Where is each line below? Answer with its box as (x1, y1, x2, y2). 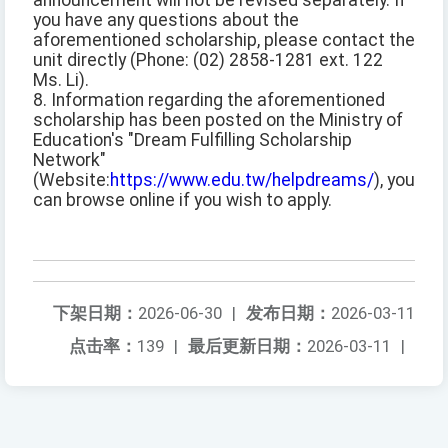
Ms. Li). (33, 70, 89, 91)
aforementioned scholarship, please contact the (33, 30, 415, 51)
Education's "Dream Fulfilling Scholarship (33, 130, 352, 151)
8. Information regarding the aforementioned (33, 90, 385, 111)
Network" (33, 150, 106, 171)
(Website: (33, 170, 110, 191)
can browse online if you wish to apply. (33, 190, 332, 211)
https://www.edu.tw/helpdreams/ (110, 170, 374, 191)
